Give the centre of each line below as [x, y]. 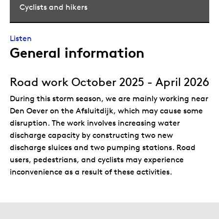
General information [77, 53]
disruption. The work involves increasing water [95, 123]
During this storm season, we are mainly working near [109, 98]
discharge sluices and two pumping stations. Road [103, 147]
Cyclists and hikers [54, 7]
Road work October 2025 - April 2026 [109, 82]
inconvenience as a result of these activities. [91, 172]
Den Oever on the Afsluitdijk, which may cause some [106, 110]
